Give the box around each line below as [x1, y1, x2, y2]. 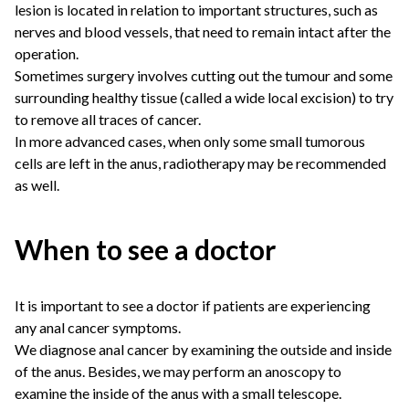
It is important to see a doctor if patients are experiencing [15, 297, 371, 314]
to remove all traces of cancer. [15, 110, 201, 128]
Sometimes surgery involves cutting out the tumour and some [15, 67, 393, 84]
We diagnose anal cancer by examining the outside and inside [15, 341, 392, 358]
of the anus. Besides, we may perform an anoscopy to [15, 362, 341, 380]
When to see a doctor [15, 233, 276, 266]
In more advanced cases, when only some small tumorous [15, 132, 365, 150]
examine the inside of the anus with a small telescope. [15, 384, 341, 402]
